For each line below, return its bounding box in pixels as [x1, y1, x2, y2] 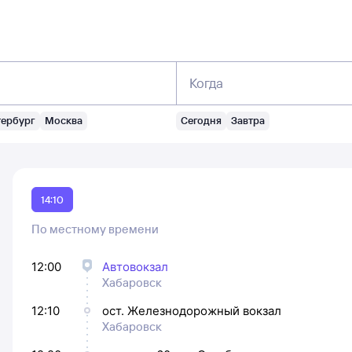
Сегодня [181, 114, 222, 126]
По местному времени [31, 222, 159, 236]
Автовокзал [102, 259, 168, 274]
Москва [44, 114, 82, 126]
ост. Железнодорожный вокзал [102, 303, 281, 318]
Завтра [231, 114, 265, 126]
